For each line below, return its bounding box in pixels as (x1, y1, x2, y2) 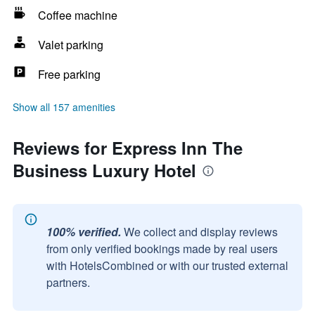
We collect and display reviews (124, 224, 278, 240)
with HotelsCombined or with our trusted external (46, 257, 288, 274)
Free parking (38, 66, 101, 82)
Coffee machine (38, 7, 117, 23)
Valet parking (38, 37, 103, 53)
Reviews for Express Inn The (13, 136, 243, 160)
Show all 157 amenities (13, 100, 115, 114)
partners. (46, 274, 90, 290)
